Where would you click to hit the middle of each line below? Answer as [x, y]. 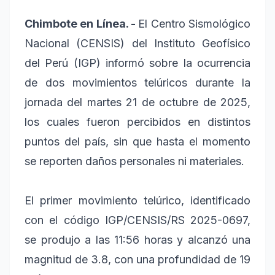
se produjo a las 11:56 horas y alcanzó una [137, 239]
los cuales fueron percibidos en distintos [137, 122]
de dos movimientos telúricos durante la [137, 82]
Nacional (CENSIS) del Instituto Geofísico [137, 43]
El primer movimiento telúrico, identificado [137, 200]
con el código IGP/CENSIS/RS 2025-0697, [137, 220]
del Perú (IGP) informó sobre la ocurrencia [137, 63]
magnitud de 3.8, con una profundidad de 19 [137, 259]
